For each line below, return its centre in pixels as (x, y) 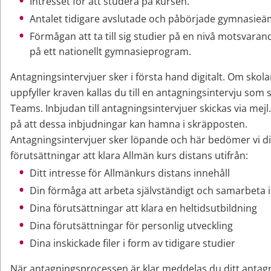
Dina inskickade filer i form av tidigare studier (132, 243)
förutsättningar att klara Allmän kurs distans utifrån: (129, 156)
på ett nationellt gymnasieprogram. (112, 52)
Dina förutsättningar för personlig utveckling (131, 226)
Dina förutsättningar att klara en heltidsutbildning (143, 208)
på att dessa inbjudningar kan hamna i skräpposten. (129, 124)
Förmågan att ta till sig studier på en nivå (122, 37)
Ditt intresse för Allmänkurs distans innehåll (130, 173)
